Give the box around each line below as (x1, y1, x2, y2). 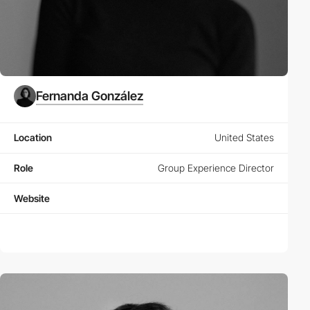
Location (14, 131, 52, 144)
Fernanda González (36, 89, 143, 104)
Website (14, 192, 50, 204)
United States (215, 131, 274, 144)
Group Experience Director (158, 161, 274, 174)
